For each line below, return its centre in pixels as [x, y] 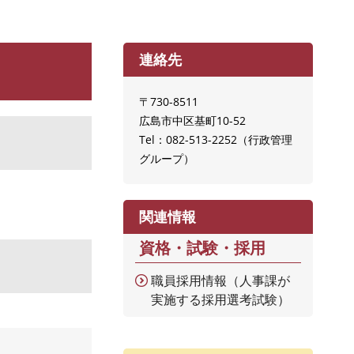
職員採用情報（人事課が [220, 281]
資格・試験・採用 [202, 248]
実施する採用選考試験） [220, 299]
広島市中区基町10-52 [192, 121]
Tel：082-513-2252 [188, 139]
